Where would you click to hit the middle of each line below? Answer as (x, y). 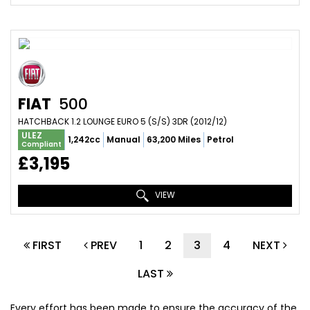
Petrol (220, 139)
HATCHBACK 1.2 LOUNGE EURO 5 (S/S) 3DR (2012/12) (122, 121)
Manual (124, 139)
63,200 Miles (174, 139)
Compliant (42, 144)
